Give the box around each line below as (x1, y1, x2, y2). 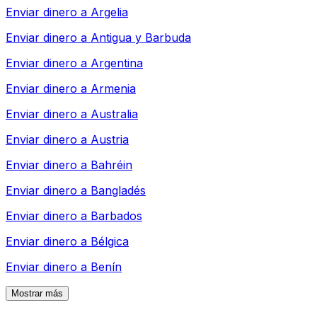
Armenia (91, 81, 136, 96)
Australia (91, 106, 138, 121)
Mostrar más (11, 287, 63, 299)
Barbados (91, 208, 142, 223)
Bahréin (91, 157, 132, 172)
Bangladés (91, 183, 146, 197)
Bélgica (91, 234, 129, 248)
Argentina (91, 55, 143, 70)
